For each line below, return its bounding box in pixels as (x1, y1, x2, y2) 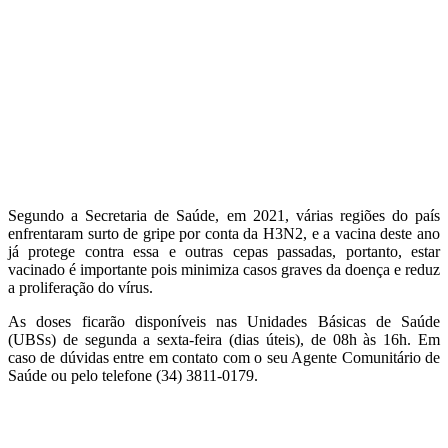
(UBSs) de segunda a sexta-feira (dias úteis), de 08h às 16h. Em (8, 331, 440, 349)
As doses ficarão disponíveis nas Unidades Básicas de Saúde (8, 313, 440, 331)
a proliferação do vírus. (8, 279, 153, 297)
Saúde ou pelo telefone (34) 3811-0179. (8, 367, 258, 385)
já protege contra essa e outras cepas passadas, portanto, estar (8, 243, 440, 261)
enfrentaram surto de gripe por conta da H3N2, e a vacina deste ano (8, 225, 440, 243)
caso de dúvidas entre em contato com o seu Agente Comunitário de (8, 349, 440, 367)
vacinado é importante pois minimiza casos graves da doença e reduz (8, 261, 440, 279)
